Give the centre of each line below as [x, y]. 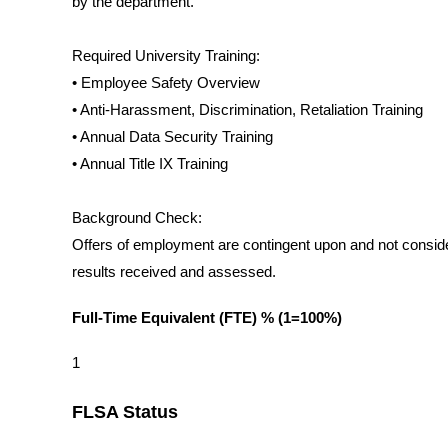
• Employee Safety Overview [166, 83]
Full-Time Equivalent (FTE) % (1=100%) [207, 318]
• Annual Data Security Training [172, 137]
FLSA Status [125, 412]
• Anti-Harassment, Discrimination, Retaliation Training [247, 110]
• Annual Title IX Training [150, 164]
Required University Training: [166, 56]
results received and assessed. [174, 272]
